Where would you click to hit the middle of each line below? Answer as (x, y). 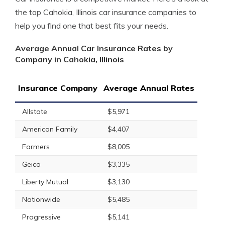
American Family (50, 129)
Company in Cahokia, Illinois (70, 59)
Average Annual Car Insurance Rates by (94, 48)
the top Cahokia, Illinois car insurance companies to (106, 12)
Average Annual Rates (149, 88)
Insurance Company (58, 88)
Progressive (41, 217)
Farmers (36, 147)
